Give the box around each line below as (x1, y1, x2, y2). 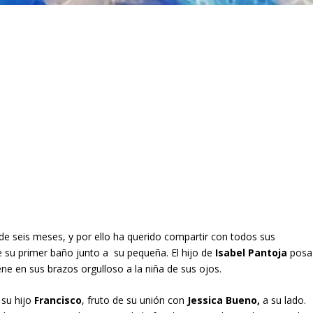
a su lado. (260, 293, 307, 307)
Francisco (34, 293, 82, 307)
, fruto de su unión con (82, 293, 185, 307)
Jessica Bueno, (184, 293, 261, 307)
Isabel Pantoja (215, 245, 288, 259)
